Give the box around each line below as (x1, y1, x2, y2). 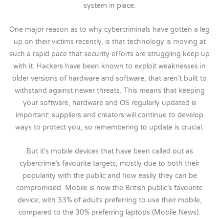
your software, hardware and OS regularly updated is (22, 99, 197, 108)
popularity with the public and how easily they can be (22, 172, 197, 180)
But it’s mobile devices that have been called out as (26, 147, 193, 156)
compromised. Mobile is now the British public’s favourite (16, 184, 203, 193)
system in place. (83, 1, 136, 10)
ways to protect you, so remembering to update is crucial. (15, 123, 204, 132)
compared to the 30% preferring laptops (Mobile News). (19, 208, 200, 217)
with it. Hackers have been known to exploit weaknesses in (13, 62, 206, 71)
